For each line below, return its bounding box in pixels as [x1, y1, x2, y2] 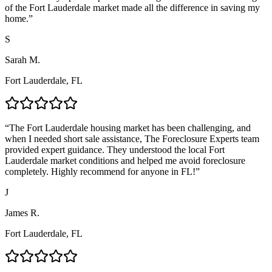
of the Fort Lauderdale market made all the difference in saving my [5, 2, 260, 13]
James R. [5, 207, 39, 218]
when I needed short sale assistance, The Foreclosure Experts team [5, 133, 259, 144]
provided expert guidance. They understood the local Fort [5, 144, 225, 155]
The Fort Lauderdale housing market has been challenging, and [9, 122, 251, 133]
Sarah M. [5, 54, 40, 65]
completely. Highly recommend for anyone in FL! [5, 166, 195, 177]
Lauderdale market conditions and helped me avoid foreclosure [5, 155, 245, 166]
